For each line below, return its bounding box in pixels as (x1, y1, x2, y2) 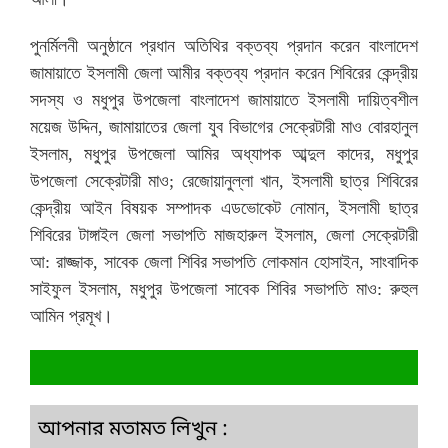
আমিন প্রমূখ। (30, 306, 113, 327)
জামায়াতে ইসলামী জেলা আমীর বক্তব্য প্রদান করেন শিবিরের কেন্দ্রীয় (30, 63, 418, 84)
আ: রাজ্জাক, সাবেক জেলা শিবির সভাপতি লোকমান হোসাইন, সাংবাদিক (30, 252, 418, 273)
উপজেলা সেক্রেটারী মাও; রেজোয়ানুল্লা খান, (30, 171, 285, 192)
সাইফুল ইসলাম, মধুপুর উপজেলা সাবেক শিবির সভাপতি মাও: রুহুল (30, 279, 418, 300)
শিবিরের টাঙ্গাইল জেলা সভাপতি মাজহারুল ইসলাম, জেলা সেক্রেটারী (30, 225, 418, 246)
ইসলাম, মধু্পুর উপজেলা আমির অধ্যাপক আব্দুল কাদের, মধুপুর (30, 144, 418, 165)
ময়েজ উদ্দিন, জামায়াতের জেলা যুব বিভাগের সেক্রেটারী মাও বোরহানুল (30, 117, 418, 138)
